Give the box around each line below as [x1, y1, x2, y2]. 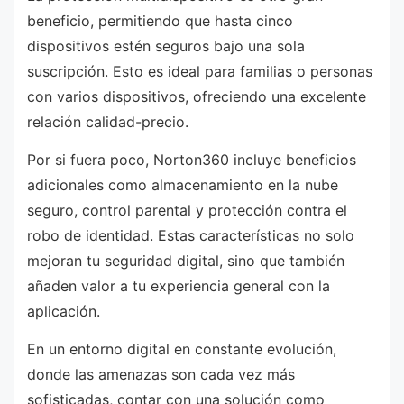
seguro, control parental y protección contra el [27, 201, 347, 220]
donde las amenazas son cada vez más [27, 364, 295, 383]
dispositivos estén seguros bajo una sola [27, 37, 305, 56]
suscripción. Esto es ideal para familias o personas [27, 62, 372, 81]
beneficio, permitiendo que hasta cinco [27, 12, 293, 31]
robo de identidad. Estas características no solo [27, 226, 354, 245]
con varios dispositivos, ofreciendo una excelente [27, 87, 366, 106]
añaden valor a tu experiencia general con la [27, 277, 330, 296]
